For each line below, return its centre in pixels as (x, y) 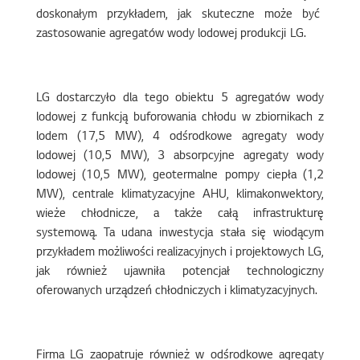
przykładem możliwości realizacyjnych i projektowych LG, (180, 253)
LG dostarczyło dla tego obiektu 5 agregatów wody (180, 99)
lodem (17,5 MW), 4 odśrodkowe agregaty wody (180, 137)
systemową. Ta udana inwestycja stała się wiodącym (180, 234)
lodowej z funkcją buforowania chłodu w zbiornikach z (180, 118)
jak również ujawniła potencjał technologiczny (180, 272)
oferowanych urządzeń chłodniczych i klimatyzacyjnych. (176, 292)
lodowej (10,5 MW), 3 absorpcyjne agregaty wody (180, 157)
